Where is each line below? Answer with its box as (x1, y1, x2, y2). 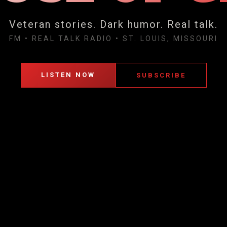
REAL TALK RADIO (32, 34, 112, 43)
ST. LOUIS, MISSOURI (123, 34, 218, 43)
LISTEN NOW (41, 71, 95, 79)
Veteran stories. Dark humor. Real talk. (9, 18, 218, 30)
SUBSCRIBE (136, 71, 186, 79)
